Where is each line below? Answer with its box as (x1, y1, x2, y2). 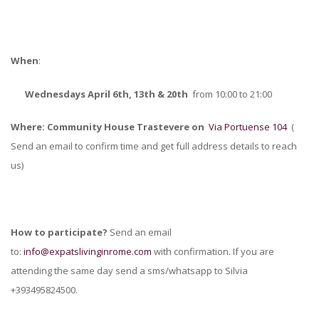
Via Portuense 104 (209, 120, 287, 134)
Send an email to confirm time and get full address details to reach (11, 140, 297, 153)
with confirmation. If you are (152, 245, 274, 258)
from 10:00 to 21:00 (190, 87, 272, 100)
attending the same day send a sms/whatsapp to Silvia (11, 264, 248, 278)
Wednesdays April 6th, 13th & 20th (25, 87, 190, 100)
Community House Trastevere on (47, 120, 206, 134)
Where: (11, 120, 45, 134)
